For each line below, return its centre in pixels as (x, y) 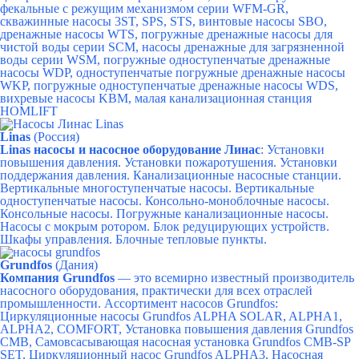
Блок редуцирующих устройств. (241, 226)
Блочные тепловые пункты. (191, 239)
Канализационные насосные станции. (237, 175)
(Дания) (77, 265)
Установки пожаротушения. (202, 162)
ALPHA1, (315, 316)
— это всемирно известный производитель (234, 278)
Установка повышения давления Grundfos (239, 329)
